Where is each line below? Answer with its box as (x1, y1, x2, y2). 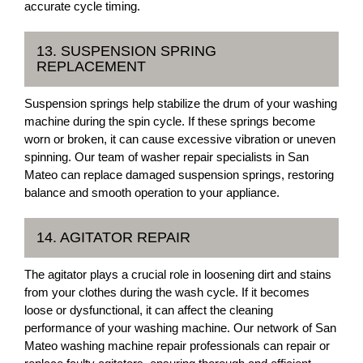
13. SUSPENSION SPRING (36, 43, 216, 59)
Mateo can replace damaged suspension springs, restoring (24, 168, 334, 181)
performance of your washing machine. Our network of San (24, 321, 336, 335)
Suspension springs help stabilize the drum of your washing (24, 96, 337, 110)
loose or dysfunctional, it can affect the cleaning (24, 303, 273, 317)
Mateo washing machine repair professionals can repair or (24, 339, 330, 352)
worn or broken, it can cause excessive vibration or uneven (24, 132, 335, 146)
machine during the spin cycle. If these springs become (24, 114, 315, 128)
